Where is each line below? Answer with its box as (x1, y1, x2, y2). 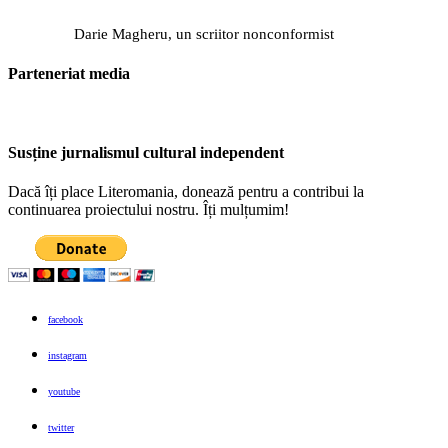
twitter (48, 422, 74, 433)
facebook (48, 314, 83, 325)
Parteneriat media (8, 65, 130, 83)
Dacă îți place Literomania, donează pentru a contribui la (8, 183, 364, 200)
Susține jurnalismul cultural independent (8, 143, 284, 161)
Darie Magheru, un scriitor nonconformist (74, 25, 334, 42)
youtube (48, 386, 80, 397)
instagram (48, 350, 87, 361)
